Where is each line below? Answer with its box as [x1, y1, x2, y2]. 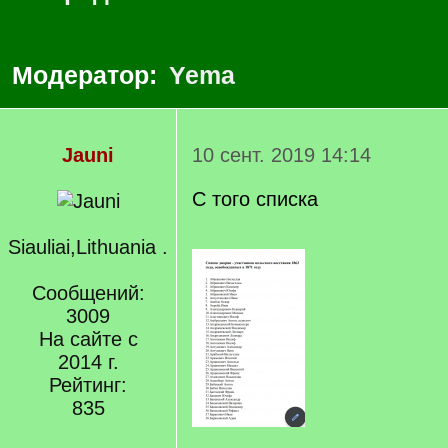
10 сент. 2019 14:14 [192, 144, 371, 166]
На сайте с [38, 328, 138, 350]
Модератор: [12, 61, 164, 89]
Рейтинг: [49, 374, 127, 396]
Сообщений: [31, 282, 145, 304]
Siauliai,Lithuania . [8, 236, 168, 258]
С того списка [192, 188, 318, 210]
